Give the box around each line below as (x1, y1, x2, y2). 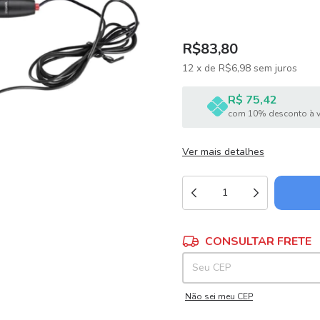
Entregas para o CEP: (182, 230, 266, 241)
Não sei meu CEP (185, 291, 253, 302)
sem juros (254, 61, 297, 75)
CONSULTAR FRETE (205, 234, 311, 249)
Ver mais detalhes (182, 145, 264, 159)
